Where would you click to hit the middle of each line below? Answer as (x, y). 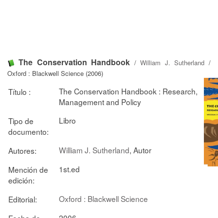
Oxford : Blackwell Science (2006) (55, 73)
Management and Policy (100, 101)
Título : (19, 91)
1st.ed (69, 169)
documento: (28, 131)
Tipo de (21, 120)
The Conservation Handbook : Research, (128, 91)
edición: (21, 180)
